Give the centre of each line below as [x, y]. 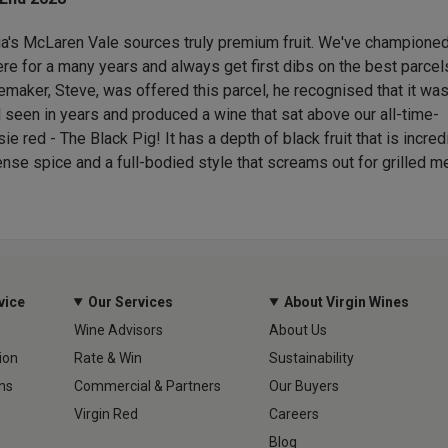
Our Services [131, 301]
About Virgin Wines [347, 301]
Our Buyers [304, 385]
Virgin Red [105, 413]
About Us [298, 329]
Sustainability [312, 357]
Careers [294, 413]
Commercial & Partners [147, 385]
